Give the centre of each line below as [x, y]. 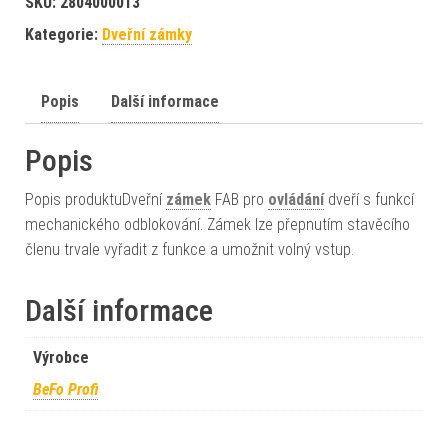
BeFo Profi [65, 389]
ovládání [296, 199]
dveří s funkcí [369, 199]
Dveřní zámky [147, 34]
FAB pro [239, 199]
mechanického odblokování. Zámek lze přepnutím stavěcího [217, 224]
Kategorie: [63, 34]
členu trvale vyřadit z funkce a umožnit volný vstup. [189, 249]
